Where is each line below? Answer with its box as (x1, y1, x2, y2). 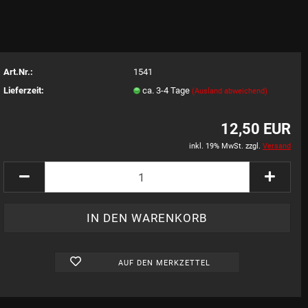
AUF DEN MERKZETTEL (118, 258, 210, 267)
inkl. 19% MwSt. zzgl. (189, 142, 263, 151)
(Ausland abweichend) (192, 86, 268, 96)
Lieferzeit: (3, 85, 44, 96)
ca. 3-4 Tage (142, 85, 192, 96)
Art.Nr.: (3, 66, 33, 77)
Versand (263, 142, 291, 151)
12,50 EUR (221, 120, 291, 137)
